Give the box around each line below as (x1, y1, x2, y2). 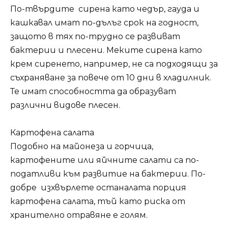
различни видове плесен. (10, 100, 120, 110)
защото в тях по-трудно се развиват (10, 32, 180, 42)
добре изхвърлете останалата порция (10, 183, 186, 193)
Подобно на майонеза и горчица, (10, 141, 153, 152)
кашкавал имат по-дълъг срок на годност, (10, 18, 198, 28)
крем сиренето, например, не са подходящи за (10, 59, 218, 69)
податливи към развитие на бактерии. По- (10, 169, 206, 179)
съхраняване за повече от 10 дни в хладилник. (10, 73, 211, 83)
